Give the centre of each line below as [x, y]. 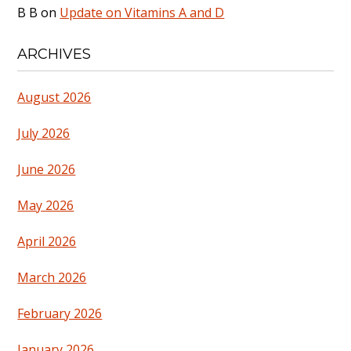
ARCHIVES [54, 54]
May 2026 [46, 206]
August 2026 [54, 98]
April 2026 [47, 242]
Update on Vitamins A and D [142, 12]
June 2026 [47, 170]
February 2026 [60, 314]
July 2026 [44, 134]
